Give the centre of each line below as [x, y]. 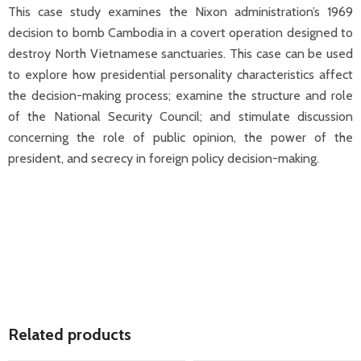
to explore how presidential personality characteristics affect [180, 74]
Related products [70, 335]
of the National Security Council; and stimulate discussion [180, 116]
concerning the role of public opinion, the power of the [180, 137]
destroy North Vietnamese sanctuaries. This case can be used [180, 53]
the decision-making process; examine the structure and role [180, 95]
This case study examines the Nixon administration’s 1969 [180, 11]
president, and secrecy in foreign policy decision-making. [164, 158]
